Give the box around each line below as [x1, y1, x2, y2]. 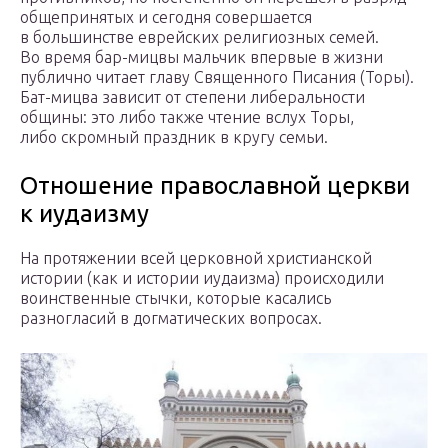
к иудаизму [20, 200, 149, 228]
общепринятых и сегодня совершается [20, 8, 312, 27]
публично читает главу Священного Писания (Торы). [20, 68, 414, 87]
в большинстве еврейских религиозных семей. [20, 28, 379, 47]
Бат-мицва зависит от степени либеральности [20, 88, 365, 107]
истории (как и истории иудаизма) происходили [20, 269, 384, 288]
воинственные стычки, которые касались [20, 289, 331, 308]
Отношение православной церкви [20, 172, 410, 200]
